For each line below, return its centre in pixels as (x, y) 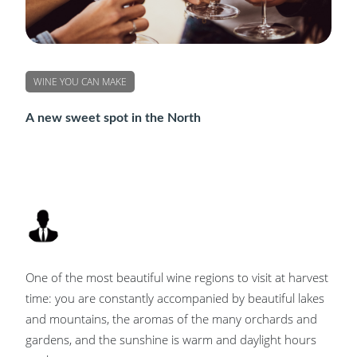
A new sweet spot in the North (113, 118)
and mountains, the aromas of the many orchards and (171, 319)
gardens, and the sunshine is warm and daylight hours (171, 340)
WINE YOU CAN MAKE (80, 82)
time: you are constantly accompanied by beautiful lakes (175, 298)
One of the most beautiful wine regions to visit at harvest (177, 278)
